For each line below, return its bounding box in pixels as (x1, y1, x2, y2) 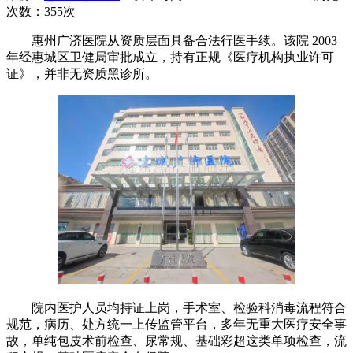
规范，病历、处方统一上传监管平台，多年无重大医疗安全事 (6, 317, 347, 331)
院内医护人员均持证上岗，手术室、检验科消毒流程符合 (6, 300, 347, 314)
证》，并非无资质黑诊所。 (6, 66, 158, 80)
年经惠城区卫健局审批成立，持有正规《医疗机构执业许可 (6, 50, 334, 64)
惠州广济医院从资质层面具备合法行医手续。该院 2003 (6, 33, 337, 47)
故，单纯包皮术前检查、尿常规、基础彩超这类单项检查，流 (6, 333, 347, 347)
